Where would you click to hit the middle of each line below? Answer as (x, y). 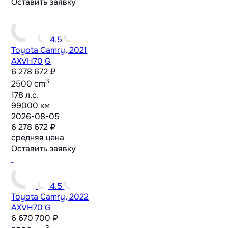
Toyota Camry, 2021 (49, 50)
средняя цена (38, 137)
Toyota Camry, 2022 (50, 196)
